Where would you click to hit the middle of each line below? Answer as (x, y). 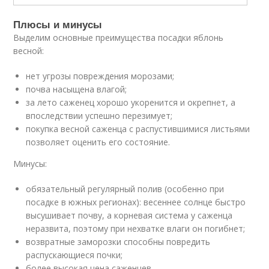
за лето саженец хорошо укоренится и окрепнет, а (131, 102)
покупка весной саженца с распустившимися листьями (138, 129)
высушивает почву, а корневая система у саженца (129, 215)
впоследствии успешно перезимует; (99, 116)
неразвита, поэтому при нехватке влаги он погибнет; (136, 228)
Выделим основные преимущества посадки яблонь (119, 38)
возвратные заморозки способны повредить (118, 242)
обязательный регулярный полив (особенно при (125, 189)
